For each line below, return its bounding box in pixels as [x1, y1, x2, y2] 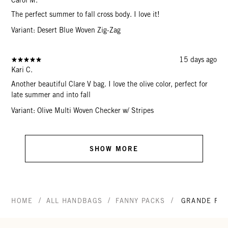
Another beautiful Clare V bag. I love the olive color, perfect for [11, 79, 208, 88]
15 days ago [179, 55, 217, 64]
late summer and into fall [11, 90, 91, 99]
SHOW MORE [90, 144, 138, 153]
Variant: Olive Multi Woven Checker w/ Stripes [11, 106, 154, 115]
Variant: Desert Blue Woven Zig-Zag [11, 25, 121, 34]
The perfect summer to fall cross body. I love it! [11, 10, 160, 18]
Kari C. [11, 65, 33, 74]
